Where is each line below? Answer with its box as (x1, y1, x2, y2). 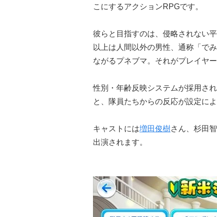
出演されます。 (93, 138, 147, 146)
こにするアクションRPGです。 (93, 2, 203, 11)
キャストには (93, 124, 139, 133)
